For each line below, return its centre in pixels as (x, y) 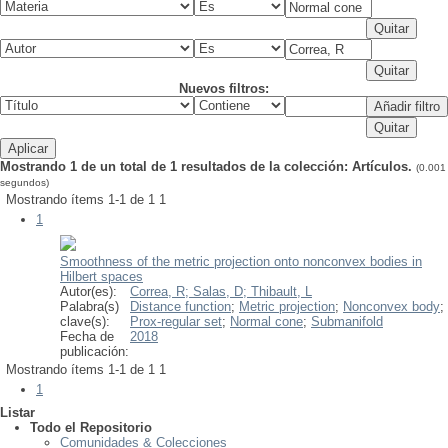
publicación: (94, 352)
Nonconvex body (391, 307)
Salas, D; (222, 292)
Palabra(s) (89, 307)
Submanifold (347, 322)
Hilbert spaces (101, 277)
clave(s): (85, 322)
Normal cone (266, 322)
